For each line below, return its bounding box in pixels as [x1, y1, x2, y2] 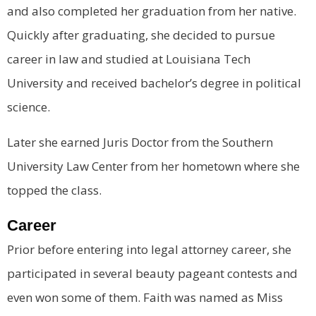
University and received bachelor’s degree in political [7, 75, 301, 92]
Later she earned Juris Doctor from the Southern [7, 133, 273, 150]
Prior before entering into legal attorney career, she [7, 241, 291, 257]
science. [7, 99, 50, 116]
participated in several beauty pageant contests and [7, 265, 298, 281]
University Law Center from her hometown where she [7, 157, 300, 174]
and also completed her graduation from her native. [7, 3, 296, 20]
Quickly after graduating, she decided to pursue [7, 27, 275, 44]
